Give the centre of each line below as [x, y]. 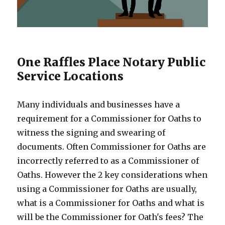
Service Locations [71, 76]
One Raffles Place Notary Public [111, 62]
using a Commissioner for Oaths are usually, [107, 189]
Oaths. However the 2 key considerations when [113, 175]
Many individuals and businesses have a [99, 105]
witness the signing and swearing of [91, 133]
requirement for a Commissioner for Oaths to [109, 119]
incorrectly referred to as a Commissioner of [108, 161]
